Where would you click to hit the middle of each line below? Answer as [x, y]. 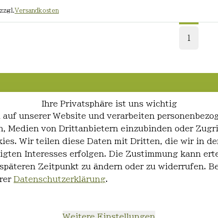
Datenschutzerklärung [60, 179]
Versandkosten [36, 10]
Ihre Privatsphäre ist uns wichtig [109, 104]
